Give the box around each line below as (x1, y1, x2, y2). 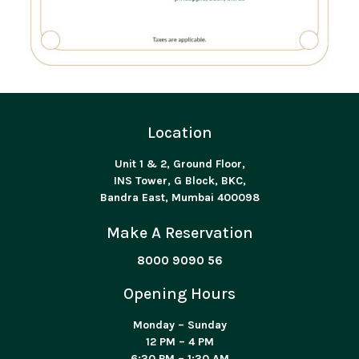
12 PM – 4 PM (145, 334, 214, 349)
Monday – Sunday (132, 317, 227, 332)
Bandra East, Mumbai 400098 (99, 191, 260, 205)
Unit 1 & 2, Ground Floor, (114, 157, 245, 171)
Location (147, 123, 212, 143)
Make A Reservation (106, 224, 253, 243)
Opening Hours (123, 284, 236, 303)
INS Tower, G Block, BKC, (113, 174, 246, 188)
